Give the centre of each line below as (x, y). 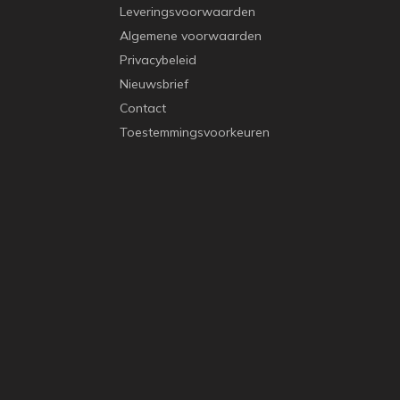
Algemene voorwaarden (191, 36)
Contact (143, 108)
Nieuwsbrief (154, 84)
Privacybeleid (158, 60)
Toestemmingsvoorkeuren (195, 132)
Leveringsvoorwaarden (187, 12)
